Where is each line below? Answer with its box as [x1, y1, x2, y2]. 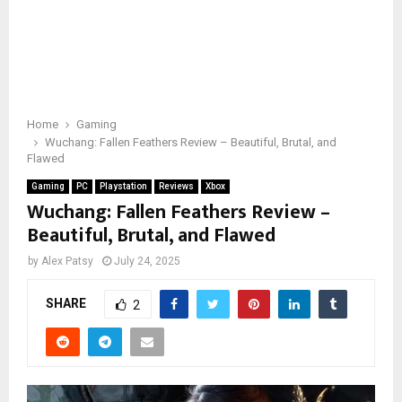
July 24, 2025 [114, 255, 180, 267]
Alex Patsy [41, 255, 93, 267]
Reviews [159, 181, 194, 191]
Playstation [100, 181, 147, 191]
